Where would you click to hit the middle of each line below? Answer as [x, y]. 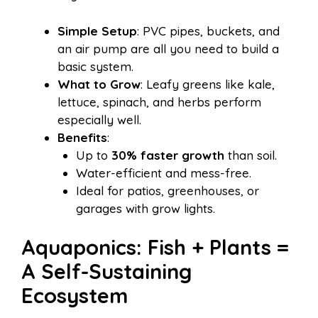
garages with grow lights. [145, 208]
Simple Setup [97, 31]
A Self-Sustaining [106, 272]
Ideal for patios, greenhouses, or [167, 190]
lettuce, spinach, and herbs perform [159, 102]
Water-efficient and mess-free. [163, 172]
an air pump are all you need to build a [168, 48]
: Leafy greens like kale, [208, 84]
